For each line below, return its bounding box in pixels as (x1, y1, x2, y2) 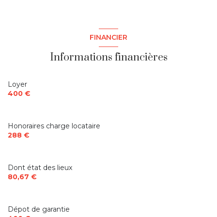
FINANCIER (90, 33, 127, 42)
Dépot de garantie (8, 204, 70, 214)
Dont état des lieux (8, 163, 72, 172)
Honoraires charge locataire (8, 121, 100, 130)
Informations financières (49, 50, 168, 64)
